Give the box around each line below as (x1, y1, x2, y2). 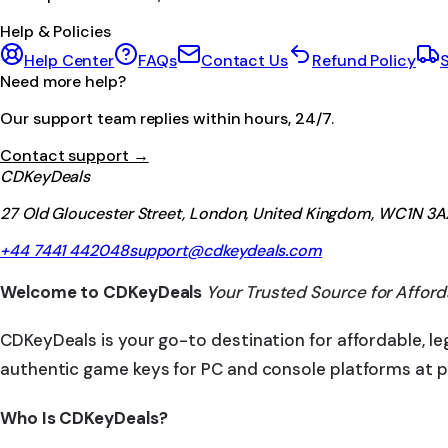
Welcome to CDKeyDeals (15, 280, 203, 303)
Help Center (24, 49, 115, 71)
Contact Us (200, 49, 289, 71)
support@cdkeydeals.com (128, 239, 323, 261)
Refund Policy (312, 49, 416, 71)
